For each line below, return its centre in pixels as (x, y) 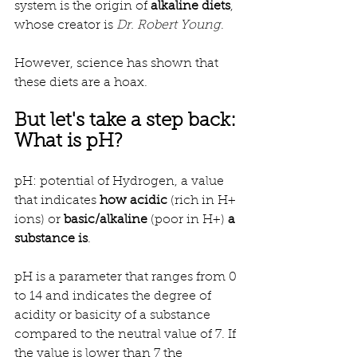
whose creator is (65, 25)
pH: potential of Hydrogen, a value (121, 181)
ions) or (39, 220)
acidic (149, 200)
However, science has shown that (118, 63)
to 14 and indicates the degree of (114, 296)
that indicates (57, 200)
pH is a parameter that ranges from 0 (127, 277)
